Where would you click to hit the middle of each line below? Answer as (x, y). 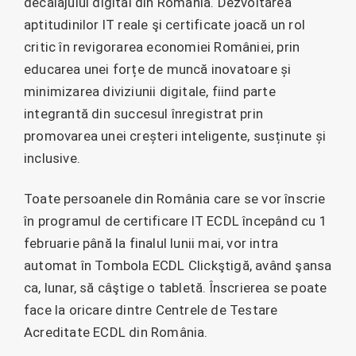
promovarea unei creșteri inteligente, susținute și (175, 136)
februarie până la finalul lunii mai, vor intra (151, 243)
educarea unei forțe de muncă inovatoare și (158, 70)
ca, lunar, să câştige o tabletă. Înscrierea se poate (176, 287)
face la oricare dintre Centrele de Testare (151, 310)
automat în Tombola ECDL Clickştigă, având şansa (178, 265)
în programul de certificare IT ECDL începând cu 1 (175, 221)
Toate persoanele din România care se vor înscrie (175, 198)
